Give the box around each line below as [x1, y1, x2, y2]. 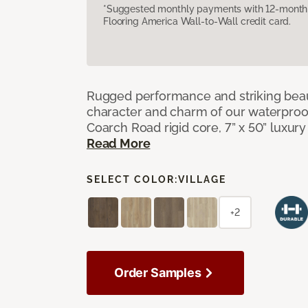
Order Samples [114, 265, 201, 280]
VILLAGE [178, 173, 226, 185]
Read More [87, 135, 151, 151]
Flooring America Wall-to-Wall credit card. [103, 15, 291, 27]
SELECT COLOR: [87, 173, 178, 185]
